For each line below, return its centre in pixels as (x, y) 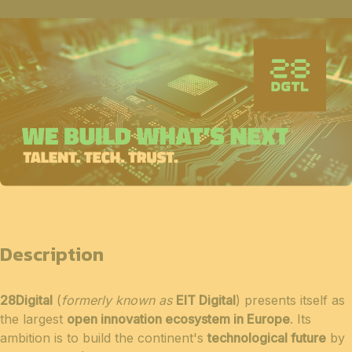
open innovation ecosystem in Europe (178, 319)
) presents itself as (290, 301)
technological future (267, 338)
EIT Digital (206, 301)
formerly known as (119, 301)
